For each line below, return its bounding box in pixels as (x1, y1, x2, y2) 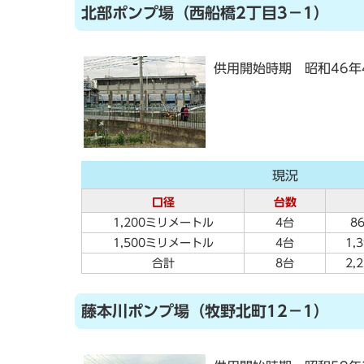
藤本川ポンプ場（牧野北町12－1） (81, 303, 329, 318)
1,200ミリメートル (112, 217, 214, 228)
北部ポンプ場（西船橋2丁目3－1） (81, 5, 329, 20)
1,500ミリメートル (112, 237, 214, 249)
